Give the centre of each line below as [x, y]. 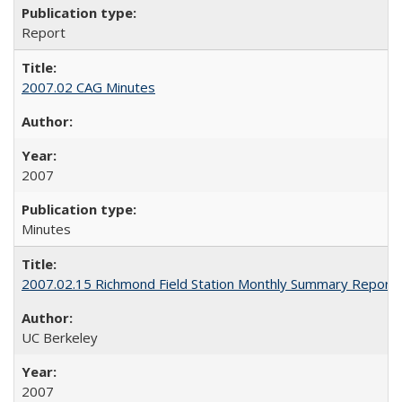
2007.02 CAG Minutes [88, 87]
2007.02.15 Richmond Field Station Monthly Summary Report [209, 284]
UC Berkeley [60, 337]
